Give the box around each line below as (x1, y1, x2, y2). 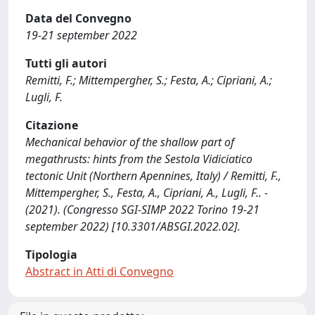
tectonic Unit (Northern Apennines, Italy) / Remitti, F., (25, 168, 281, 184)
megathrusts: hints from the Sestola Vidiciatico (25, 151, 252, 167)
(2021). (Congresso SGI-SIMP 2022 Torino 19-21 (25, 202, 259, 217)
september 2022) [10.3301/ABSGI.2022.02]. (25, 219, 240, 234)
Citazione (25, 117, 78, 133)
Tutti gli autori (25, 56, 107, 71)
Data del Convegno (25, 11, 131, 26)
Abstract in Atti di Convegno (25, 264, 174, 279)
